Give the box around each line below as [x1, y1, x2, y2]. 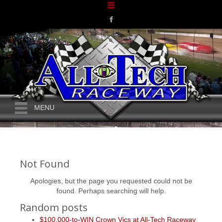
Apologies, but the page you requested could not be [30, 177, 192, 185]
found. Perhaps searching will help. [56, 187, 166, 195]
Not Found [20, 157, 69, 170]
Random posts [20, 201, 88, 214]
